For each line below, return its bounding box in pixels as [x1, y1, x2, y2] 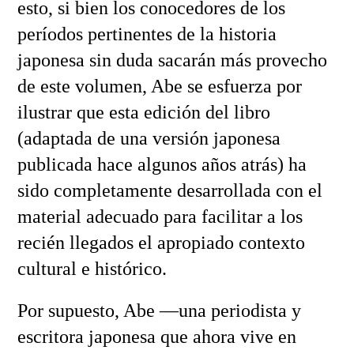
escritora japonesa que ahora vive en [17, 326, 296, 347]
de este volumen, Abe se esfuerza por [17, 75, 302, 96]
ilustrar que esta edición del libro [17, 101, 270, 122]
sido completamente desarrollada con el [17, 179, 322, 201]
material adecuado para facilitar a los [17, 205, 303, 227]
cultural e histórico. [17, 258, 167, 279]
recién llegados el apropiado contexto [17, 232, 305, 253]
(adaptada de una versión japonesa [17, 127, 281, 149]
